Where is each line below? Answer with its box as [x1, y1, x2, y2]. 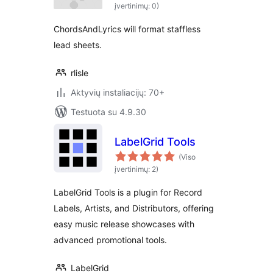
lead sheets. [54, 40, 102, 50]
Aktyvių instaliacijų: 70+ [71, 87, 165, 97]
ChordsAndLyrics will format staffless [54, 24, 200, 34]
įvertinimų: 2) [115, 165, 158, 174]
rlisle [71, 68, 88, 78]
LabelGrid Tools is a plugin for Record [54, 187, 202, 197]
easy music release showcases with [54, 219, 194, 229]
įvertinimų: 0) [115, 1, 159, 10]
